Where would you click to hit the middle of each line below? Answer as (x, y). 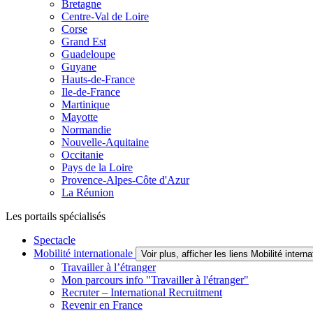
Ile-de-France (91, 92)
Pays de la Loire (97, 167)
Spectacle (54, 240)
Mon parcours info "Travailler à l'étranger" (155, 279)
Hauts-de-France (98, 79)
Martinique (86, 104)
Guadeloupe (88, 54)
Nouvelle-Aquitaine (105, 142)
